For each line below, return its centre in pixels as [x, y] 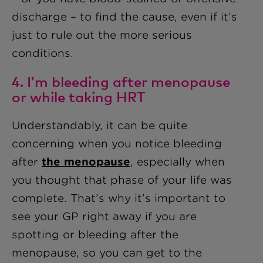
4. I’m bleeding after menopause [121, 81]
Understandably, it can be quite [100, 125]
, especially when [178, 162]
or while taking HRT [79, 97]
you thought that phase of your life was [122, 180]
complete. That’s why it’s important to [119, 198]
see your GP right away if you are [104, 216]
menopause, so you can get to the [107, 253]
